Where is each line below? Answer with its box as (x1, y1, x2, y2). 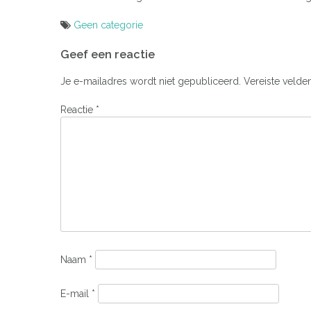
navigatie (60, 53, 123, 72)
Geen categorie (74, 19, 143, 31)
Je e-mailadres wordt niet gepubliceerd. (60, 75, 241, 87)
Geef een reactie (60, 48, 155, 62)
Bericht (60, 33, 110, 51)
